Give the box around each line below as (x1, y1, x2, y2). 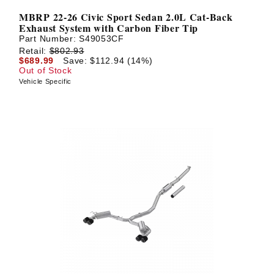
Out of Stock (19, 65, 72, 75)
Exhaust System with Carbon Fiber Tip (19, 21, 199, 35)
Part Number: (19, 34, 80, 44)
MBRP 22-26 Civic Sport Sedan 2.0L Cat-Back (19, 10, 233, 24)
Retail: (19, 45, 50, 56)
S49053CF (79, 34, 124, 44)
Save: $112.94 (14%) (63, 55, 153, 65)
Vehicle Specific (19, 77, 72, 85)
